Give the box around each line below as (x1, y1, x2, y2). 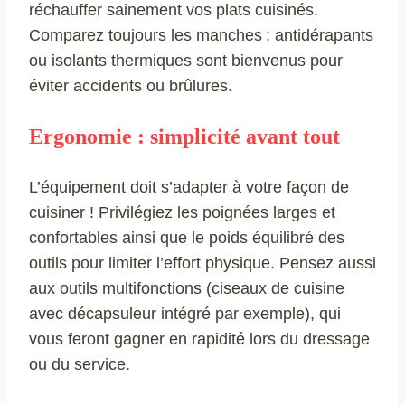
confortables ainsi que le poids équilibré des (29, 228, 344, 247)
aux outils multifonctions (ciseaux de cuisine (29, 278, 344, 297)
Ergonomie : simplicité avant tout (29, 124, 340, 148)
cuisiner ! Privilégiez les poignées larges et (29, 202, 335, 221)
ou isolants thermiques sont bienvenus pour (29, 51, 343, 70)
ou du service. (29, 354, 130, 373)
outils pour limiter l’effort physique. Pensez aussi (29, 253, 376, 272)
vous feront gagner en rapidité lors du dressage (29, 329, 370, 348)
